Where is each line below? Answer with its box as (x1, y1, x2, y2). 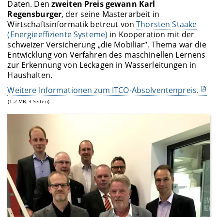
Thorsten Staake (136, 19, 197, 30)
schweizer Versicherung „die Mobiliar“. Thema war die (7, 39, 206, 50)
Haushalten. (7, 70, 55, 81)
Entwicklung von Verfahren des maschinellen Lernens (7, 49, 206, 61)
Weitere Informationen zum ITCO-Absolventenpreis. (7, 85, 199, 96)
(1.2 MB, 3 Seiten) (8, 98, 49, 105)
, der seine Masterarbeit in (62, 9, 159, 20)
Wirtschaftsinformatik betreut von (7, 19, 137, 30)
